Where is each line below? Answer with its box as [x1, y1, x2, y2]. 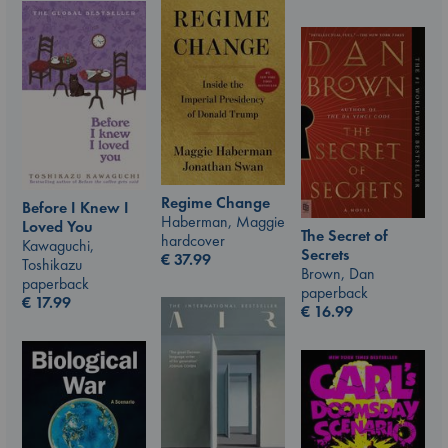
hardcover [161, 230, 225, 252]
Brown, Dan [301, 263, 375, 285]
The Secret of [301, 225, 388, 247]
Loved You [22, 216, 93, 238]
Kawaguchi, [22, 235, 94, 257]
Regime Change [161, 192, 270, 214]
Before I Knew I [22, 197, 129, 219]
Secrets [301, 244, 349, 266]
